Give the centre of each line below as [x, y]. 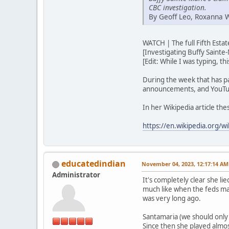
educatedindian [94, 163]
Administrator [76, 175]
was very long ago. [172, 198]
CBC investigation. [177, 7]
